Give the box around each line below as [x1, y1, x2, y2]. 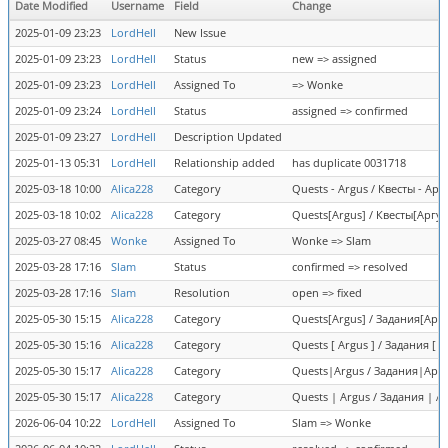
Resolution [174, 286, 230, 300]
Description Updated [174, 130, 282, 144]
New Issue [174, 26, 226, 40]
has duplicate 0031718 [292, 156, 406, 170]
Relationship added [174, 156, 275, 170]
